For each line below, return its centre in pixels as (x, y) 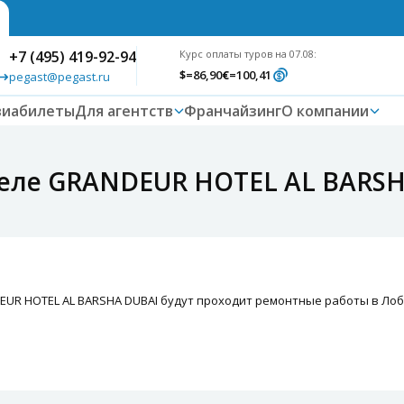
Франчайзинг (233, 111)
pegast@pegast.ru (60, 76)
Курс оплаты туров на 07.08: (248, 54)
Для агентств (124, 111)
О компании (325, 111)
